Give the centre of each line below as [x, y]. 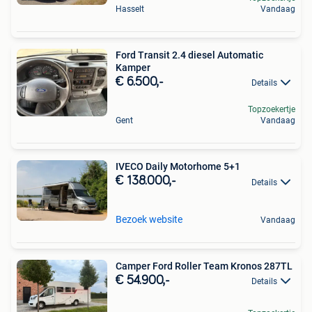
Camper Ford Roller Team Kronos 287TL [204, 266]
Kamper [133, 67]
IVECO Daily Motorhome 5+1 [178, 167]
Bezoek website [149, 219]
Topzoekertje [272, 110]
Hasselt [130, 9]
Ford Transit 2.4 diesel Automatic [189, 55]
